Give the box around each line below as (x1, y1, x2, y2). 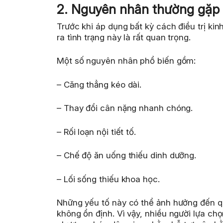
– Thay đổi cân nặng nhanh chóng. (57, 103, 193, 113)
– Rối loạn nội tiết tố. (57, 126, 136, 137)
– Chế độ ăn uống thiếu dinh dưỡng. (57, 150, 197, 161)
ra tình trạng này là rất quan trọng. (57, 32, 191, 42)
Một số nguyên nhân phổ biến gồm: (57, 56, 196, 66)
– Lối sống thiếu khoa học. (57, 174, 160, 184)
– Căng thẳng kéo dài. (57, 79, 142, 90)
